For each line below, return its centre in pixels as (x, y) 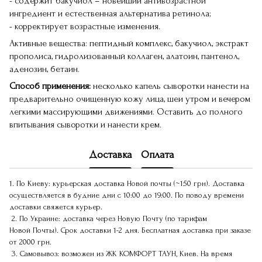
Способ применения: (50, 86)
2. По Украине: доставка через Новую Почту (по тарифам (108, 218)
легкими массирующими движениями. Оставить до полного (126, 112)
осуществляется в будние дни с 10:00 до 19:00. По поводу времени (127, 195)
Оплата (157, 154)
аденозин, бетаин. (44, 69)
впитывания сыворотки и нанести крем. (85, 125)
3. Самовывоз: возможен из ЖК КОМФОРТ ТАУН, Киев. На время (121, 254)
